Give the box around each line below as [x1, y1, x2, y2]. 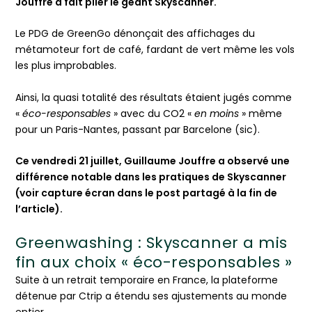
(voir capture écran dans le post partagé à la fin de [15, 186, 278, 201]
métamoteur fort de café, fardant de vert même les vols [15, 42, 295, 57]
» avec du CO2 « [111, 106, 195, 120]
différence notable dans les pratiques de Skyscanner [15, 170, 287, 185]
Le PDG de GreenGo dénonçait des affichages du [15, 26, 256, 41]
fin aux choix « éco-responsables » [15, 251, 292, 273]
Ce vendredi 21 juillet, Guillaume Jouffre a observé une [15, 154, 290, 169]
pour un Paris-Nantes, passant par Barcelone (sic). [15, 122, 260, 136]
